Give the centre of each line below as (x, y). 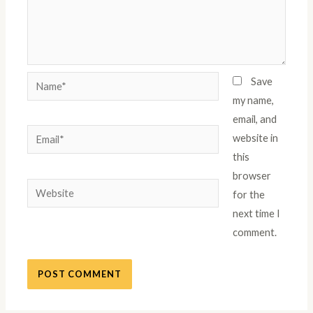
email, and (254, 119)
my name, (253, 100)
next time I (256, 213)
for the (248, 194)
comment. (254, 232)
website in (255, 138)
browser (252, 175)
